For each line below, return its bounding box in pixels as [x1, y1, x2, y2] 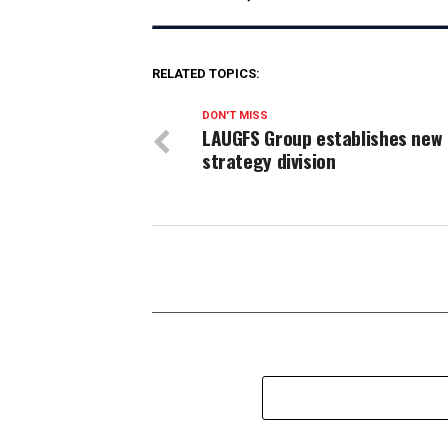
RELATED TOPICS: [152, 66, 260, 82]
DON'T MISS [202, 109, 268, 123]
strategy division [202, 146, 336, 176]
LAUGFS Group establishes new [202, 123, 442, 153]
